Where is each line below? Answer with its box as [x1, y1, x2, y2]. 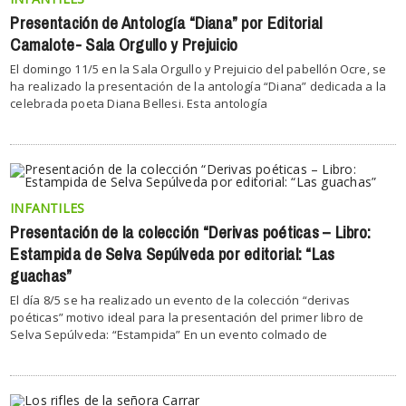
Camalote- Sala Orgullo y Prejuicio [10, 29, 238, 61]
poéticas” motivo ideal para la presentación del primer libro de [10, 308, 364, 325]
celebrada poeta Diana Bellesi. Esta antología [10, 94, 267, 111]
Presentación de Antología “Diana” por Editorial [10, 7, 323, 39]
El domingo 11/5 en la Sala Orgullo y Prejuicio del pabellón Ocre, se [10, 60, 387, 77]
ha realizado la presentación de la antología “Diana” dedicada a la [10, 77, 387, 94]
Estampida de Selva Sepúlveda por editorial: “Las [10, 238, 335, 270]
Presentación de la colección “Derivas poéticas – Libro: [10, 217, 372, 248]
